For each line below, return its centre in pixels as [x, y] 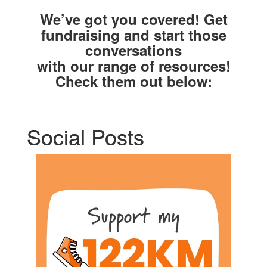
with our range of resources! [133, 65]
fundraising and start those [133, 34]
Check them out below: [133, 81]
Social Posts [86, 136]
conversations [133, 50]
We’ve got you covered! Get [133, 19]
